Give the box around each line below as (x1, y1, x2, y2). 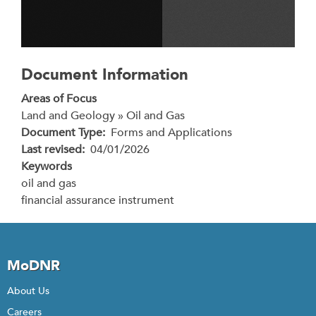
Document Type (21, 125, 102, 140)
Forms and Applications (111, 125, 232, 140)
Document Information (21, 64, 188, 85)
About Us (7, 284, 49, 298)
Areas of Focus (21, 91, 97, 107)
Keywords (21, 159, 72, 174)
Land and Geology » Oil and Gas (21, 108, 185, 123)
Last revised (21, 142, 82, 157)
